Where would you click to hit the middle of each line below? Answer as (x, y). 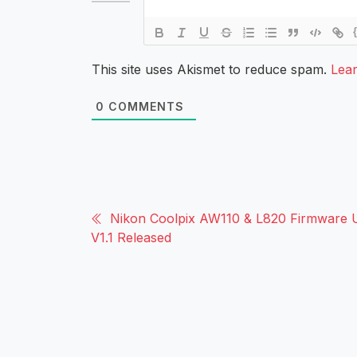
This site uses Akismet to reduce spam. (211, 69)
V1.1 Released (131, 237)
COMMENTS (144, 106)
